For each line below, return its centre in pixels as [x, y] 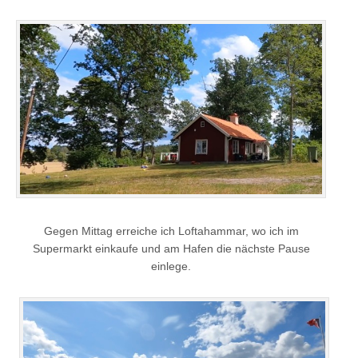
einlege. [171, 267]
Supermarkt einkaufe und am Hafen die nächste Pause [171, 249]
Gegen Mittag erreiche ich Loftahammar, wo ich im [171, 231]
